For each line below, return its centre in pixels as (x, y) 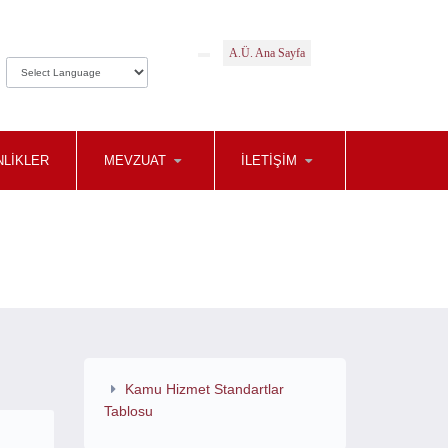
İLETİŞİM (269, 160)
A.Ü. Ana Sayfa (267, 53)
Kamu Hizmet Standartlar (205, 389)
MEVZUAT (134, 160)
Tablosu (128, 411)
